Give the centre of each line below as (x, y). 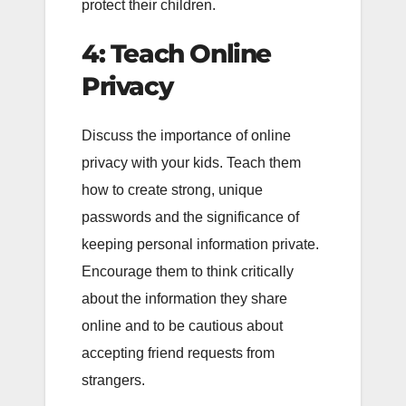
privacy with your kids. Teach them (191, 163)
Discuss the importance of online (186, 136)
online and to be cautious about (182, 326)
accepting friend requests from (178, 353)
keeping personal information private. (200, 245)
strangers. (113, 381)
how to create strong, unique (172, 190)
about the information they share (184, 299)
